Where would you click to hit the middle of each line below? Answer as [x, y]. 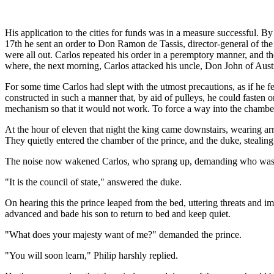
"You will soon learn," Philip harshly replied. [91, 255]
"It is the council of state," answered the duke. [93, 182]
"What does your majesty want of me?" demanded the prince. [123, 234]
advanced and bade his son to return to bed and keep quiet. [118, 213]
